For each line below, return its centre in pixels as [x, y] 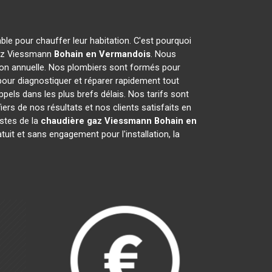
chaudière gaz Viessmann [96, 121]
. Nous [163, 54]
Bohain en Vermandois [102, 54]
